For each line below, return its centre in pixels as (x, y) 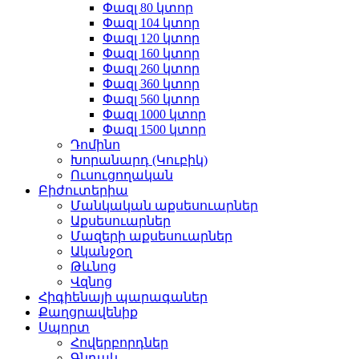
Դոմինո (95, 145)
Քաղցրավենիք (88, 312)
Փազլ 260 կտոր (151, 69)
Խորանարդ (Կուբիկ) (139, 160)
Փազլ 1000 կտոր (154, 114)
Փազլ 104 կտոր (151, 23)
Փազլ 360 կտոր (151, 84)
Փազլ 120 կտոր (151, 38)
